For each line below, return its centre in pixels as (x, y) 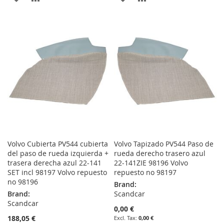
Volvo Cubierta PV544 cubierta (58, 144)
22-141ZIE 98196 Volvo (151, 163)
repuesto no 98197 (145, 172)
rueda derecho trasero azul (160, 153)
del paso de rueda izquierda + (58, 153)
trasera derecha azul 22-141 (54, 163)
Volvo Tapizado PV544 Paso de (164, 144)
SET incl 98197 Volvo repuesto (57, 172)
